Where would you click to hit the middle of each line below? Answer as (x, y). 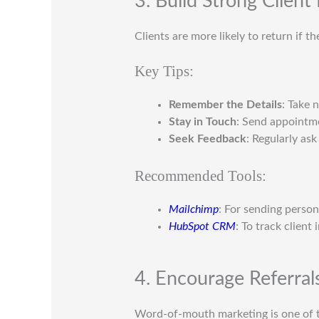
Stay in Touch (202, 121)
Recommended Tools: (200, 175)
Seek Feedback (207, 138)
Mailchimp (193, 209)
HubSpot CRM (202, 226)
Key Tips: (164, 70)
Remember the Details (225, 104)
